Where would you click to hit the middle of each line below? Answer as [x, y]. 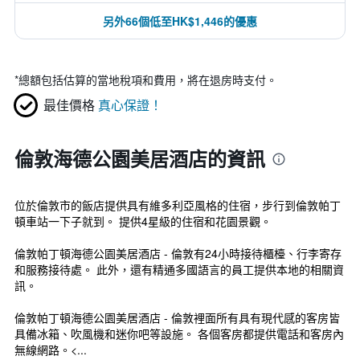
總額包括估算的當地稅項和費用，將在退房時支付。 [148, 80]
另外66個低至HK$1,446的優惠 [180, 21]
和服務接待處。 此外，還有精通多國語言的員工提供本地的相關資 [179, 269]
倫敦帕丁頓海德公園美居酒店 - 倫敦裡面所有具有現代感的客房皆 [177, 317]
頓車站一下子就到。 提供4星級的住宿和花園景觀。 [143, 221]
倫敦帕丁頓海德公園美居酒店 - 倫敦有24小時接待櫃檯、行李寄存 [178, 253]
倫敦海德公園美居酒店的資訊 [140, 158]
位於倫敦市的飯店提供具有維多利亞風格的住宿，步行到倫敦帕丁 [178, 205]
